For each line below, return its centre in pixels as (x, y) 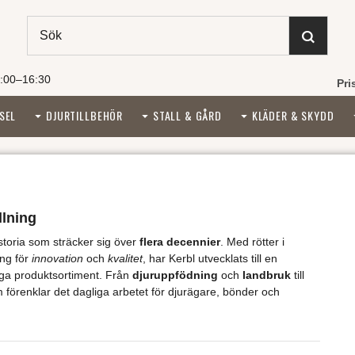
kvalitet (125, 258)
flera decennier (179, 241)
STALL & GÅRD (187, 115)
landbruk (266, 275)
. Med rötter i (252, 241)
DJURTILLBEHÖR (85, 115)
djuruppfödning (175, 275)
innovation (57, 258)
